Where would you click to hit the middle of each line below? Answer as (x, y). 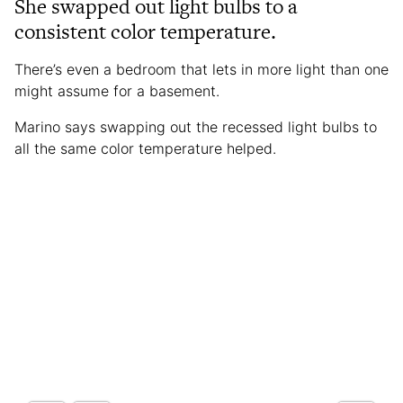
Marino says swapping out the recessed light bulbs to (196, 127)
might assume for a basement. (117, 91)
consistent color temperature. (145, 32)
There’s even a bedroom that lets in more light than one (201, 70)
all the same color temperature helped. (145, 149)
